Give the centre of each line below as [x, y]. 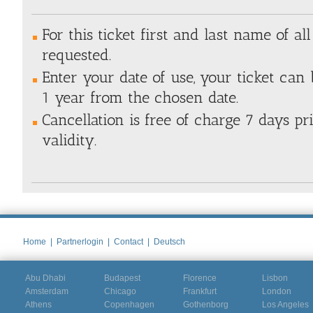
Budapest [122, 278]
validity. [69, 140]
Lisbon [275, 278]
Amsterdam [47, 291]
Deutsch [169, 241]
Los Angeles [285, 304]
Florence [200, 278]
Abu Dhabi [45, 278]
